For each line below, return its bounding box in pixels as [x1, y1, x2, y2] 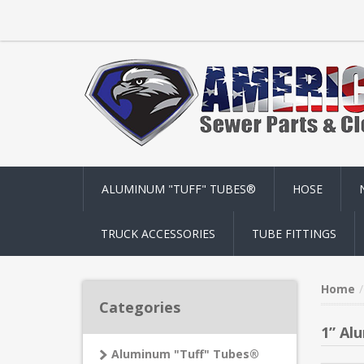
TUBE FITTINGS [252, 226, 336, 241]
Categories [99, 297, 180, 317]
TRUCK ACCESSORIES [101, 226, 215, 241]
